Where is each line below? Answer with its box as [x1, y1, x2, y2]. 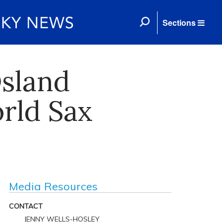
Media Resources [8, 179, 98, 193]
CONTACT [8, 202, 43, 211]
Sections [163, 17, 196, 28]
